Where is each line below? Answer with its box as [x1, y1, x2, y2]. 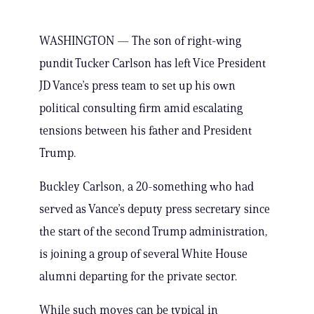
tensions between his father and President [39, 123, 252, 138]
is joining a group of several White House [39, 247, 247, 261]
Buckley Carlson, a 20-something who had [39, 179, 254, 194]
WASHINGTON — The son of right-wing [39, 34, 241, 48]
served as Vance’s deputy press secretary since [39, 202, 270, 217]
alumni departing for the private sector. [39, 269, 237, 284]
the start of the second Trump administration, [39, 224, 268, 239]
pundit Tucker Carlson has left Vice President [39, 56, 266, 71]
